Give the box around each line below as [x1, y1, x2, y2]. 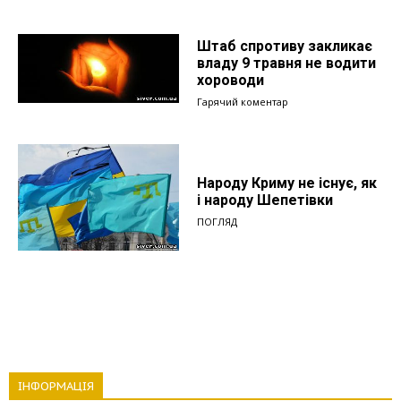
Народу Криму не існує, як [197, 174, 377, 192]
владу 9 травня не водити [197, 54, 376, 72]
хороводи [197, 71, 264, 89]
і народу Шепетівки [197, 191, 333, 209]
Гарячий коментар [197, 94, 288, 108]
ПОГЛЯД [197, 214, 237, 228]
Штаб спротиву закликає [197, 37, 372, 55]
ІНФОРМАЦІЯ [18, 378, 94, 394]
